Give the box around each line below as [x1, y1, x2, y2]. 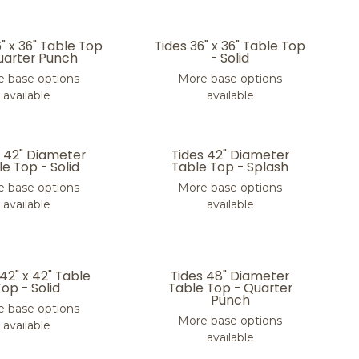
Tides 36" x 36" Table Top [155, 37, 306, 55]
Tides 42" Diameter [171, 146, 289, 164]
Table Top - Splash [171, 158, 289, 176]
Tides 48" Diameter [171, 267, 290, 285]
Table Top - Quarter [167, 279, 292, 297]
